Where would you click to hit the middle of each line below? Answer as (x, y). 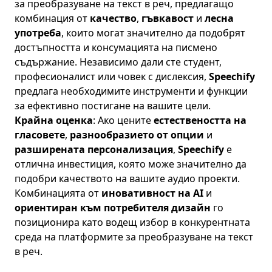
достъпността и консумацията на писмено (116, 47)
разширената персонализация (94, 149)
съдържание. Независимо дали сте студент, (118, 62)
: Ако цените (123, 120)
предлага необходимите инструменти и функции (131, 91)
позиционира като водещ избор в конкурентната (132, 222)
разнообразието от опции (137, 135)
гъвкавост (168, 18)
